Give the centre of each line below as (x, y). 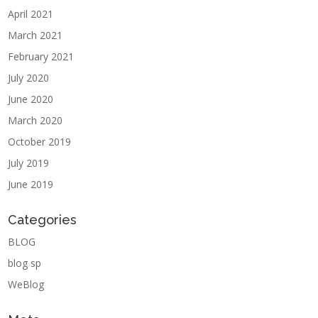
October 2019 (40, 142)
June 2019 (31, 185)
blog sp (25, 263)
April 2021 (31, 14)
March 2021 (35, 35)
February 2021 (41, 57)
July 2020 (29, 78)
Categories (43, 220)
